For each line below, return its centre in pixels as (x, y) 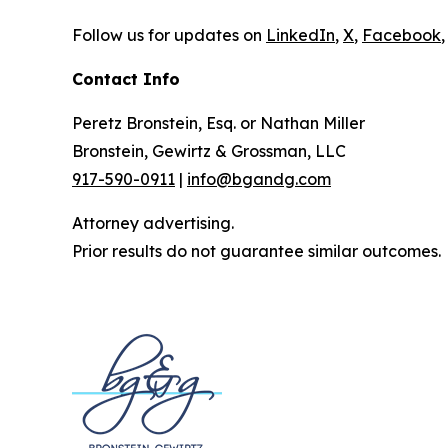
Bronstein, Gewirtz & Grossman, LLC (209, 150)
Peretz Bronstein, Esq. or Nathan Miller (218, 122)
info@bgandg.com (259, 178)
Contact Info (126, 78)
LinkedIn (300, 34)
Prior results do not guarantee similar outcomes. (256, 250)
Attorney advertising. (153, 222)
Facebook (401, 34)
